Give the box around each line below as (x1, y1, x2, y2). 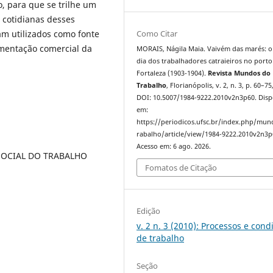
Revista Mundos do (208, 68, 271, 77)
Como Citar (136, 27, 178, 39)
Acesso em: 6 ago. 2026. (136, 141, 211, 151)
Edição (136, 205, 161, 217)
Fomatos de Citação (145, 162, 218, 174)
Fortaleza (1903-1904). (136, 68, 208, 77)
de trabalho (136, 232, 185, 244)
